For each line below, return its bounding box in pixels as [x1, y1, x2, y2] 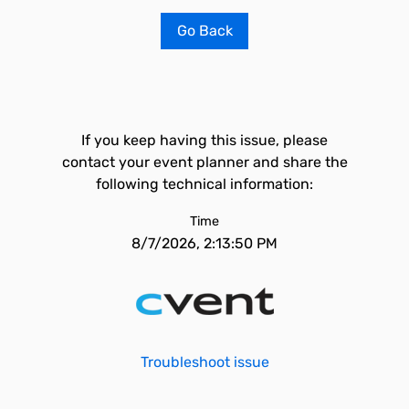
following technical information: [96, 175, 313, 193]
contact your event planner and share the [61, 153, 348, 171]
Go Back [176, 22, 233, 39]
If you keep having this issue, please [81, 131, 328, 149]
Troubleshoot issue [140, 353, 269, 371]
